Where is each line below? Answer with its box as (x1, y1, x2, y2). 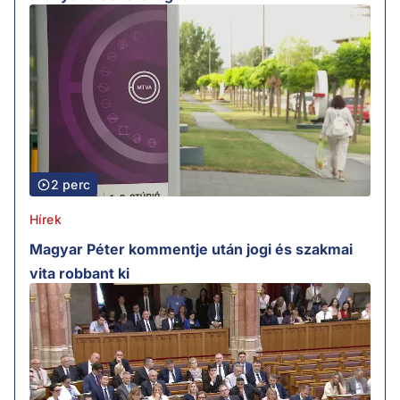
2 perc (51, 177, 90, 193)
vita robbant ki (29, 264, 129, 283)
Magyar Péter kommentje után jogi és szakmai (29, 240, 353, 259)
